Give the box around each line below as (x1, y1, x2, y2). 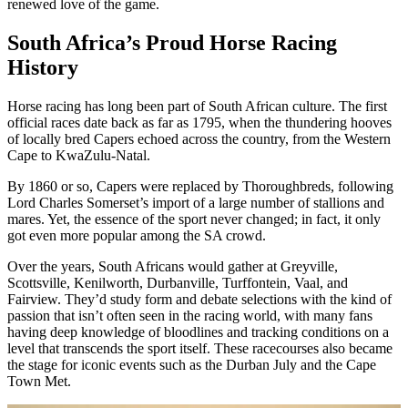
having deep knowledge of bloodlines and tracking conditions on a (7, 323, 389, 340)
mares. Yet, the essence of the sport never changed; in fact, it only (7, 210, 381, 227)
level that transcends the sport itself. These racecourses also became (7, 340, 393, 356)
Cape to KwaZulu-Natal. (7, 147, 150, 163)
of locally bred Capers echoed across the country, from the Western (7, 130, 391, 147)
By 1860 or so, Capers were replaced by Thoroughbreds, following (7, 178, 393, 194)
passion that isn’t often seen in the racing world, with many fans (7, 307, 372, 323)
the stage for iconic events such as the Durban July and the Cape (7, 356, 376, 372)
